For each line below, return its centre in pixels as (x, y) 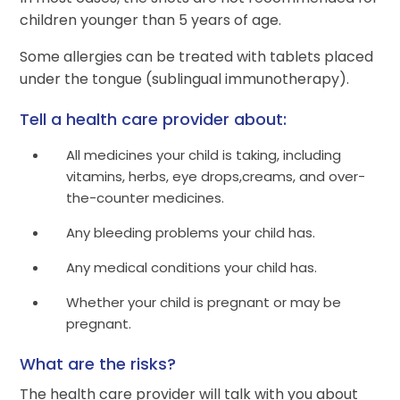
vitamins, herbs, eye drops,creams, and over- (216, 176)
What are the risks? (98, 364)
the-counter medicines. (146, 198)
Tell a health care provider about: (154, 119)
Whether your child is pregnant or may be (204, 302)
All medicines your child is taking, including (204, 155)
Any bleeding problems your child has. (191, 233)
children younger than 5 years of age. (151, 20)
